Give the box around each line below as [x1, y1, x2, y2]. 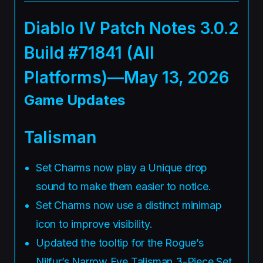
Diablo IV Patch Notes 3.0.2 [24, 18, 239, 38]
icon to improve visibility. [36, 217, 153, 230]
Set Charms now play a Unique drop [36, 161, 208, 174]
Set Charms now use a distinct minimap [36, 198, 222, 211]
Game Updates [24, 91, 125, 109]
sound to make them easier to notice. [36, 180, 211, 193]
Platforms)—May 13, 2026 [24, 67, 229, 87]
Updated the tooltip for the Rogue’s [36, 236, 204, 249]
